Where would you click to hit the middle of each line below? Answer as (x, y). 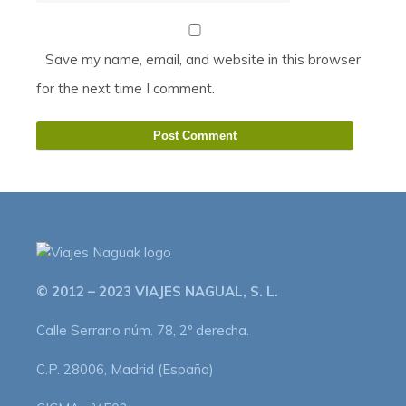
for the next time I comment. (126, 88)
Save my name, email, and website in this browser (203, 59)
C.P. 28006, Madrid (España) (125, 369)
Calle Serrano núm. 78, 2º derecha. (143, 330)
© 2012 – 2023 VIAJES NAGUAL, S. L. (157, 291)
